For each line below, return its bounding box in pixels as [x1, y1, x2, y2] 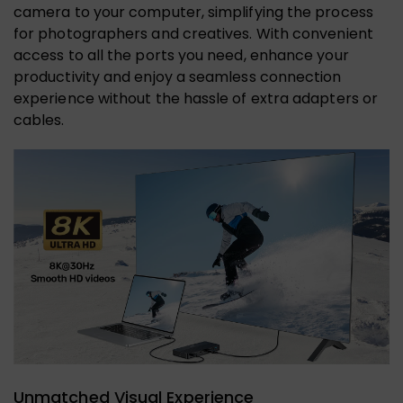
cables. [13, 110, 65, 131]
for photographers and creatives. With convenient [13, 23, 373, 45]
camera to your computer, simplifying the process [13, 2, 373, 23]
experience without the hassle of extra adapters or [13, 88, 378, 110]
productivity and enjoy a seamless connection [13, 67, 342, 88]
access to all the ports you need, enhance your [13, 45, 349, 67]
